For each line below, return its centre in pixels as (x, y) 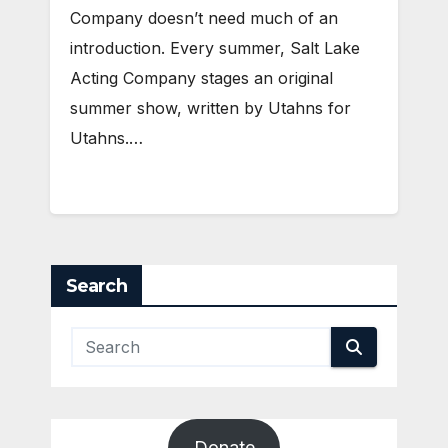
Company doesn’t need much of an (204, 18)
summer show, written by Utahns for (210, 108)
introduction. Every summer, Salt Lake (215, 48)
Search (96, 285)
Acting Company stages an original (201, 78)
